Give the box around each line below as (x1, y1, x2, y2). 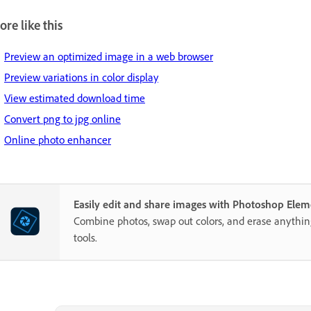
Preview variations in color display (4, 70, 158, 85)
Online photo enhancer (4, 133, 111, 147)
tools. (74, 230, 97, 245)
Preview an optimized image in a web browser (4, 49, 213, 64)
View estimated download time (4, 91, 145, 106)
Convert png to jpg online (4, 112, 121, 126)
